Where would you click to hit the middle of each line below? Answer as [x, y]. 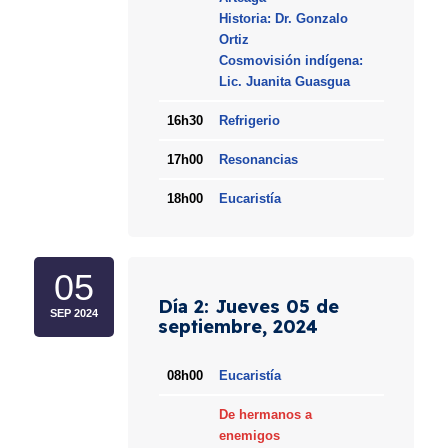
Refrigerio [249, 121]
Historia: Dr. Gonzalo [283, 19]
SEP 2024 [74, 313]
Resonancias [258, 160]
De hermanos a [265, 415]
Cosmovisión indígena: [290, 61]
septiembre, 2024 [238, 327]
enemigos [249, 436]
